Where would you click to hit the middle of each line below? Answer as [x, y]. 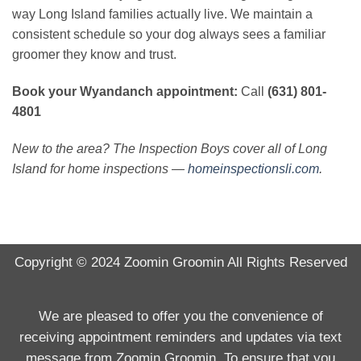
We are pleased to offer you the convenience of [180, 317]
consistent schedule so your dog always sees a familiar [169, 35]
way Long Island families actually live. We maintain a [162, 15]
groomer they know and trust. [94, 55]
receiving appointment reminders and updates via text [180, 338]
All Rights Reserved [285, 262]
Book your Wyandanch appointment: [125, 91]
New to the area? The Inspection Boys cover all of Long [170, 148]
